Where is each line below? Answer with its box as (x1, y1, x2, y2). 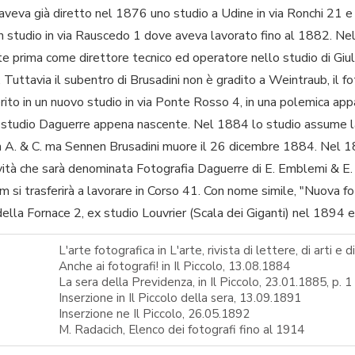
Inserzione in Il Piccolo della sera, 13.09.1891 (59, 289, 301, 306)
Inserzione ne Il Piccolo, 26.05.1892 (59, 305, 250, 322)
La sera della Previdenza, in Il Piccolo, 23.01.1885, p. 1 (59, 273, 352, 290)
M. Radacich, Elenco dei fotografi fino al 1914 (59, 321, 304, 338)
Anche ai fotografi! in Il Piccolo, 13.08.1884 (59, 258, 290, 274)
